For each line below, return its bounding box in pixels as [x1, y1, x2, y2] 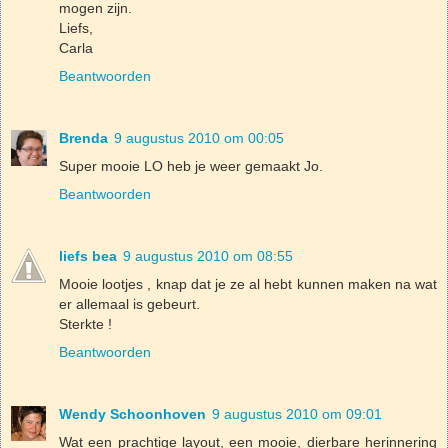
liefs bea [59, 247, 117, 264]
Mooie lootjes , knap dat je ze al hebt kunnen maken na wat [59, 275, 437, 292]
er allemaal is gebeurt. [59, 295, 200, 312]
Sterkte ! [59, 315, 112, 332]
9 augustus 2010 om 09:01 [212, 405, 382, 422]
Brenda [59, 129, 108, 146]
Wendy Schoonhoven [59, 405, 206, 422]
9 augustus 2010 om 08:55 [123, 247, 293, 264]
